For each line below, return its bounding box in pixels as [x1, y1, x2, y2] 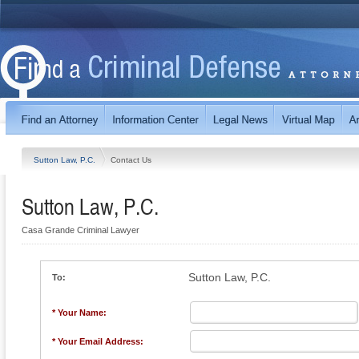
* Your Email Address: [52, 337, 143, 346]
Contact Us [111, 155, 151, 164]
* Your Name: [52, 308, 107, 317]
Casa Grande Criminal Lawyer [22, 225, 139, 235]
